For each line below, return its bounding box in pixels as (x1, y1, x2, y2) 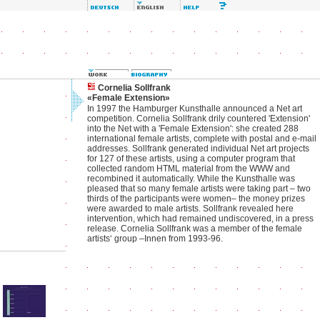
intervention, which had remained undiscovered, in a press (87, 214, 314, 224)
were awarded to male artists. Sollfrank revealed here (87, 204, 294, 214)
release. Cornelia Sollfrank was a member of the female (87, 224, 302, 234)
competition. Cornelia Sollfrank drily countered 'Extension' (87, 114, 310, 124)
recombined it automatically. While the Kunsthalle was (87, 174, 295, 184)
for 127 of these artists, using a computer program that (87, 154, 295, 164)
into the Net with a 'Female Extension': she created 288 (87, 124, 299, 134)
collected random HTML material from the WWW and (87, 164, 290, 174)
